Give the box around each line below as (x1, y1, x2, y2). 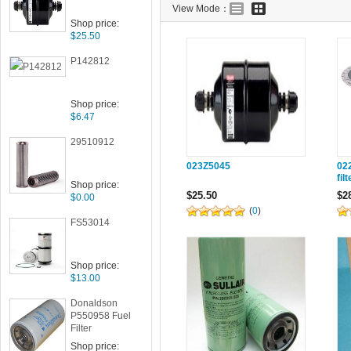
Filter (71, 323, 92, 334)
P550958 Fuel (71, 310, 131, 321)
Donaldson (71, 298, 118, 309)
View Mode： (172, 3, 230, 14)
